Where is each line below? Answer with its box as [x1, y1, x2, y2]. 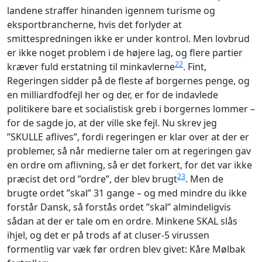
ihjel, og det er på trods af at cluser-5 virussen [7, 228, 209, 242]
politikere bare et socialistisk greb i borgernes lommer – [7, 102, 255, 115]
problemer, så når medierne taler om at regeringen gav [7, 144, 251, 157]
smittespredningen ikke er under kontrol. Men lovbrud [7, 32, 250, 45]
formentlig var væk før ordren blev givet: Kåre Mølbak [7, 242, 246, 256]
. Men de [185, 172, 223, 185]
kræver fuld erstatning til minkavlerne [7, 60, 175, 73]
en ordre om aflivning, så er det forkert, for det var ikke [7, 158, 252, 171]
